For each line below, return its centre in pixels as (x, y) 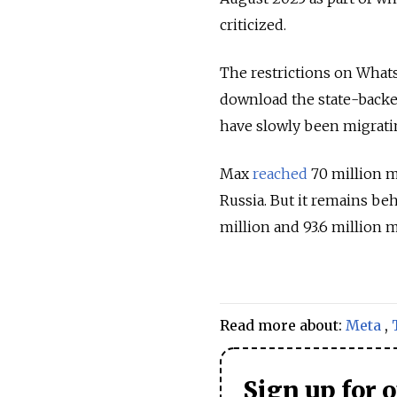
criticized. (253, 25)
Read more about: (283, 326)
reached (280, 174)
